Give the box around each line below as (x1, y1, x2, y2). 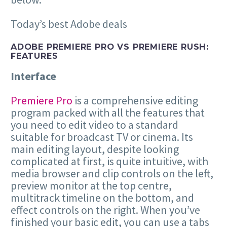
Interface (11, 69, 56, 84)
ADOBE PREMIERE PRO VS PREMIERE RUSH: (11, 41, 209, 52)
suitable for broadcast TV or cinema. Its (11, 130, 193, 144)
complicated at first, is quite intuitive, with (11, 154, 208, 169)
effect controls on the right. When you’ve (11, 203, 200, 217)
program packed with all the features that (11, 105, 205, 120)
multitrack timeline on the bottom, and (11, 191, 194, 205)
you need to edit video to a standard (11, 118, 178, 132)
